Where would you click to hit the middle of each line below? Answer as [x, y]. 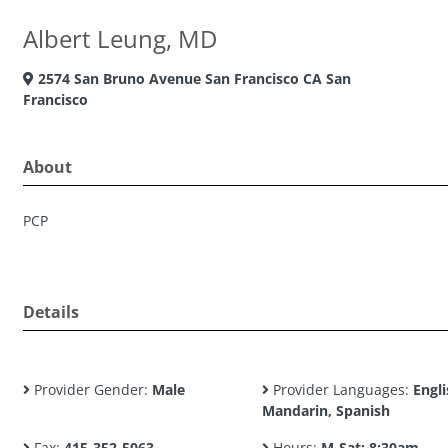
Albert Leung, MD [120, 38]
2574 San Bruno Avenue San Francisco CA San [192, 78]
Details [51, 312]
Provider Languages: [340, 389]
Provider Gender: [91, 389]
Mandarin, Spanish [325, 410]
